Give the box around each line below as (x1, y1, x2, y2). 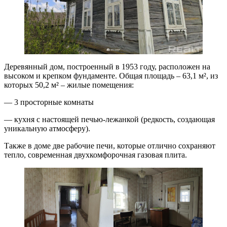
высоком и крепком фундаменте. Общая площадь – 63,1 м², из (4, 71, 218, 80)
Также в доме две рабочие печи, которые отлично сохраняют (4, 141, 215, 150)
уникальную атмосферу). (4, 124, 90, 133)
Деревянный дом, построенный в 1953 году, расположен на (4, 62, 210, 71)
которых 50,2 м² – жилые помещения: (4, 80, 134, 89)
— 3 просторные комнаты (4, 97, 94, 106)
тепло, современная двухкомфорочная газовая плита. (4, 150, 187, 159)
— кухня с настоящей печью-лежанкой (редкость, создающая (4, 115, 215, 124)
